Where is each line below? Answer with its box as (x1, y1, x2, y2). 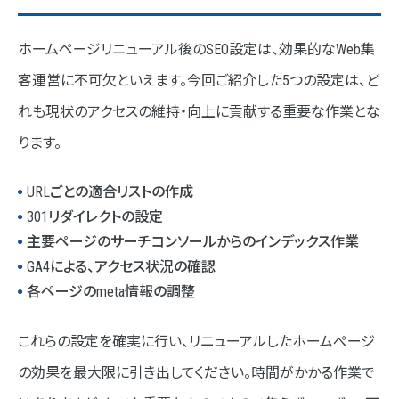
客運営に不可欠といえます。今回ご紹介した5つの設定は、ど (18, 72, 379, 90)
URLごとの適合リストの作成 (27, 183, 193, 201)
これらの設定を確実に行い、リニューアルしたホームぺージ (18, 333, 375, 351)
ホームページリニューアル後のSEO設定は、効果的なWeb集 (18, 41, 375, 59)
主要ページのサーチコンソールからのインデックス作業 (27, 233, 359, 251)
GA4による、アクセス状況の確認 (27, 258, 216, 276)
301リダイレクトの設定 (27, 208, 163, 226)
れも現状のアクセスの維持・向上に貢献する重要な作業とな (18, 103, 380, 121)
